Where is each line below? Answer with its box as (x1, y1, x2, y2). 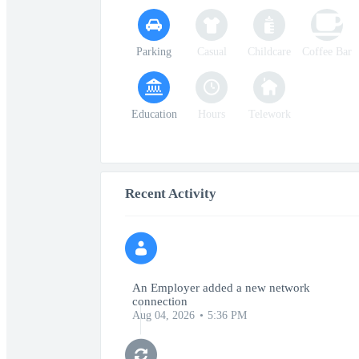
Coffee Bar (302, 46, 352, 58)
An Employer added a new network (132, 281, 310, 294)
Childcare (248, 46, 291, 58)
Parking (136, 46, 171, 58)
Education (131, 108, 177, 120)
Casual (196, 46, 227, 58)
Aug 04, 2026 (132, 309, 195, 321)
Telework (248, 108, 291, 120)
